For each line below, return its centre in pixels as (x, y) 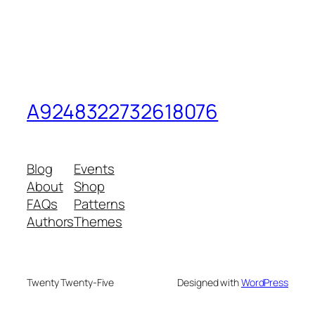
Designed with (209, 283)
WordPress (264, 283)
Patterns (99, 204)
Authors (51, 222)
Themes (98, 222)
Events (94, 169)
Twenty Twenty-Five (71, 283)
